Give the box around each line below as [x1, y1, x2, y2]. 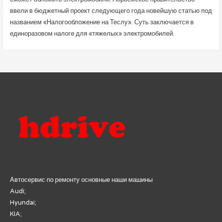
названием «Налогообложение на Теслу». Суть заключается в [9, 18, 194, 27]
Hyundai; [10, 198, 36, 207]
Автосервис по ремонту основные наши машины [10, 175, 153, 184]
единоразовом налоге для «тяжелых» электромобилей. [9, 30, 174, 38]
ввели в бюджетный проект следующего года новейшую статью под [9, 7, 212, 15]
